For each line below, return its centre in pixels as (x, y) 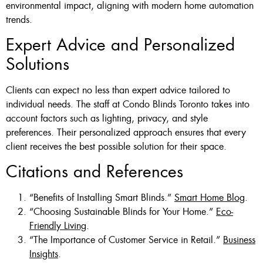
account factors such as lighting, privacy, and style (107, 118)
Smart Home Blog (210, 198)
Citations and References (95, 172)
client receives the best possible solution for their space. (116, 146)
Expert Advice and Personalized (120, 45)
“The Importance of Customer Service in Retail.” (126, 240)
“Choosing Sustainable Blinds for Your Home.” (123, 212)
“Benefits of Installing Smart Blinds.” (102, 198)
